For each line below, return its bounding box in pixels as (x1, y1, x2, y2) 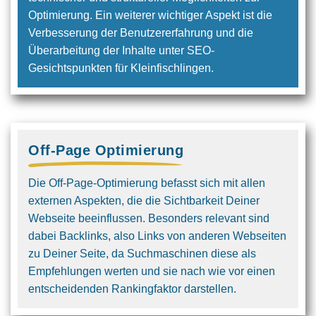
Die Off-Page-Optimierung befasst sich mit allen (28, 177, 265, 189)
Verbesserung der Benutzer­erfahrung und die (28, 27, 253, 39)
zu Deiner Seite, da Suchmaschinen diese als (28, 248, 256, 260)
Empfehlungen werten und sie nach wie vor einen (28, 265, 275, 277)
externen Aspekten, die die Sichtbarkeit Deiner (28, 195, 260, 207)
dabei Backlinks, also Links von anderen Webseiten (28, 230, 286, 242)
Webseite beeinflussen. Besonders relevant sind (28, 212, 269, 224)
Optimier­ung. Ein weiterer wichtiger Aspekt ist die (28, 9, 272, 21)
